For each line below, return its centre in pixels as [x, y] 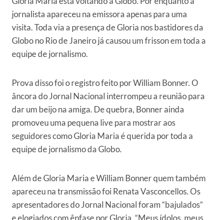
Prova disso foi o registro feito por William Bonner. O [105, 82]
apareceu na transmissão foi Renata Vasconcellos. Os [106, 191]
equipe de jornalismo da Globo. [67, 149]
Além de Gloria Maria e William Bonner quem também [109, 178]
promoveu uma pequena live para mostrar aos [94, 122]
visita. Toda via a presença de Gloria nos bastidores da [108, 27]
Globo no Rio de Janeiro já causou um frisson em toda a [109, 40]
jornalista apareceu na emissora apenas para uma [99, 14]
